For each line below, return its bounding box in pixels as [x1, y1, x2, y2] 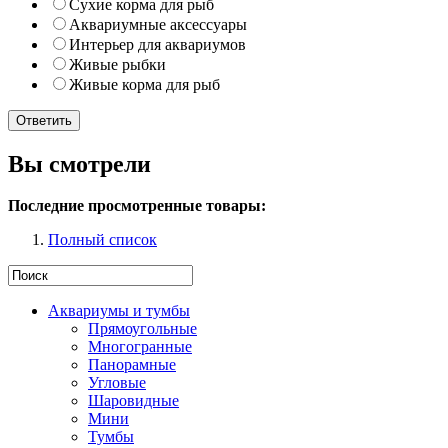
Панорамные [88, 356, 176, 374]
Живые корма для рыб [69, 75, 220, 93]
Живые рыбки [69, 55, 166, 73]
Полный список [48, 231, 157, 249]
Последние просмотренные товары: [8, 197, 266, 215]
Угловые [88, 374, 146, 392]
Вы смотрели [8, 150, 151, 177]
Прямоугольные [88, 320, 197, 338]
